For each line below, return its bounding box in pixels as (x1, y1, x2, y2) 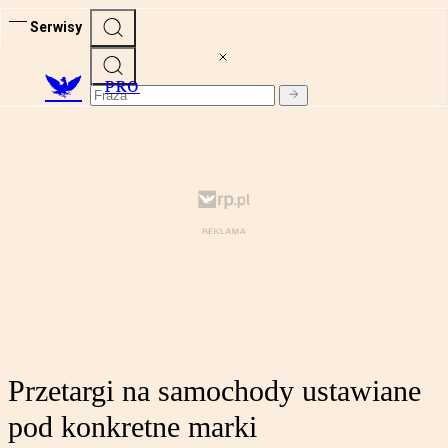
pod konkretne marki (8, 410, 257, 444)
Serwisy (30, 18, 82, 35)
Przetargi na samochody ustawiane (8, 374, 421, 408)
